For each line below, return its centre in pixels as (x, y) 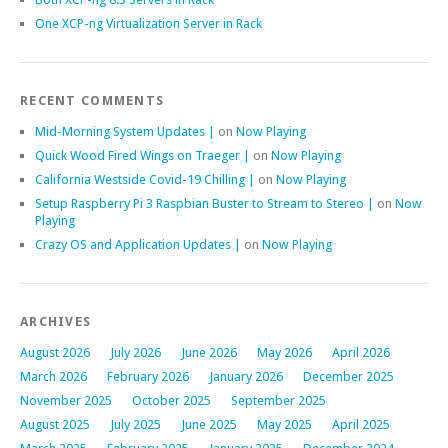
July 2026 (135, 352)
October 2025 (171, 400)
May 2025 (284, 424)
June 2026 (209, 352)
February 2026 (148, 376)
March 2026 (53, 376)
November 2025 (66, 400)
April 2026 (361, 352)
